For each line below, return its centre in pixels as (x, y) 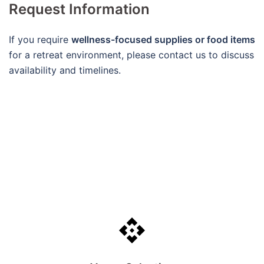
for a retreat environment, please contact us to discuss (131, 55)
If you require (40, 40)
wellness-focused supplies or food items (163, 40)
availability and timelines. (65, 70)
